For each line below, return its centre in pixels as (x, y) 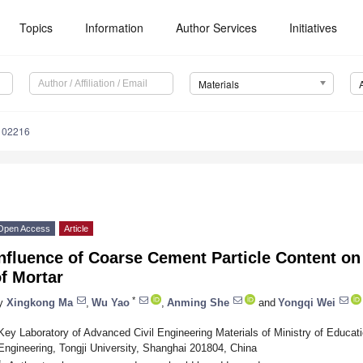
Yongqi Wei (307, 302)
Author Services (217, 28)
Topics (36, 28)
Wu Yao (111, 302)
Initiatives (314, 28)
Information (115, 28)
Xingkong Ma (40, 302)
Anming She (198, 302)
